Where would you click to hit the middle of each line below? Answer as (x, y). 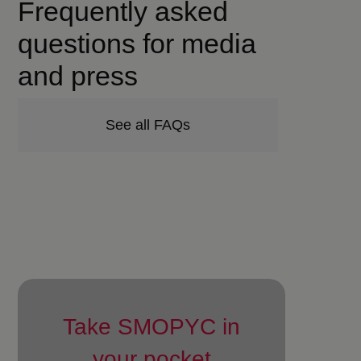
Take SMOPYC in (152, 327)
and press (78, 76)
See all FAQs (148, 125)
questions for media (137, 44)
